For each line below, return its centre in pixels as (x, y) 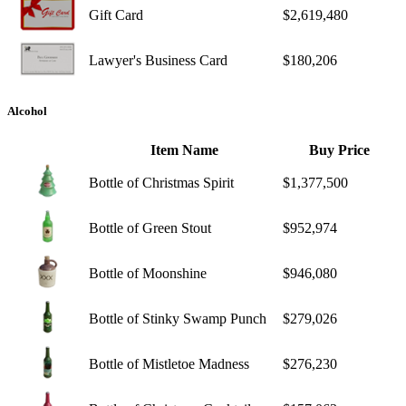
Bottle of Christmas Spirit (161, 182)
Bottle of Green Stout (150, 227)
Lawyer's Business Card (158, 61)
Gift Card (116, 15)
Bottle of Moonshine (148, 273)
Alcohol (27, 111)
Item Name (184, 150)
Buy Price (339, 150)
